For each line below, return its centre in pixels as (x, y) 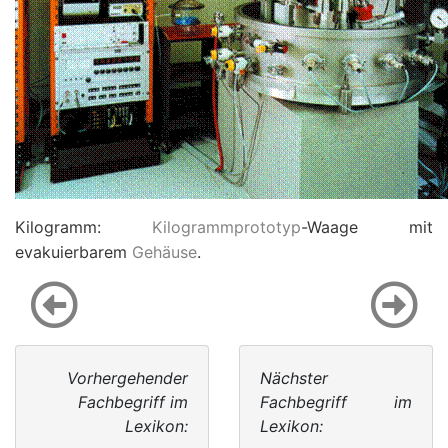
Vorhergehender (127, 378)
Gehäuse (164, 252)
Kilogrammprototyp (226, 227)
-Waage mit (367, 227)
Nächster (294, 378)
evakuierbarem (73, 252)
